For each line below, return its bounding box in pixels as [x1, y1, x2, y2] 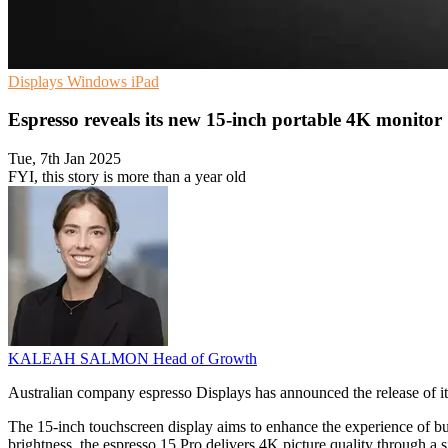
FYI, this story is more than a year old [8, 168, 246, 186]
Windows [67, 72, 131, 90]
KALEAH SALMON [8, 350, 153, 368]
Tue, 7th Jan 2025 [8, 150, 121, 168]
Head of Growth [153, 350, 257, 368]
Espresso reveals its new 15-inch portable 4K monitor [8, 109, 442, 131]
